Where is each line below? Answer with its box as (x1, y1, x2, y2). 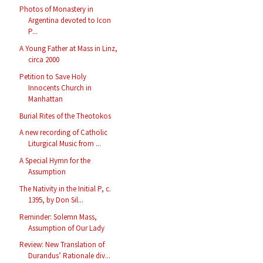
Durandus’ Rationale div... (28, 251, 111, 261)
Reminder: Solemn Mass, (19, 211, 97, 222)
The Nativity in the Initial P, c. (19, 183, 112, 194)
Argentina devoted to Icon (28, 15, 112, 26)
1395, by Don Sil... (28, 194, 84, 205)
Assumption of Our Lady (28, 222, 105, 233)
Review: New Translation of (19, 240, 105, 250)
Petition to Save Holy (19, 71, 87, 82)
